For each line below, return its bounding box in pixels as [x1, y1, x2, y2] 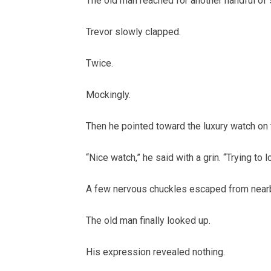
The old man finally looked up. [86, 215, 211, 227]
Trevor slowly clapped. [86, 26, 181, 38]
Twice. [86, 57, 113, 70]
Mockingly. [86, 89, 131, 101]
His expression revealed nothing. [86, 246, 225, 258]
